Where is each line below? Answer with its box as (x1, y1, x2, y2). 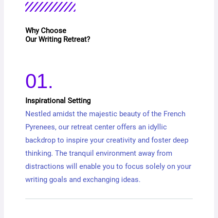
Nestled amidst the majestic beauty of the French (25, 109, 186, 118)
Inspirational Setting (25, 96, 91, 105)
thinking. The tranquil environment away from (25, 148, 173, 158)
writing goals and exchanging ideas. (25, 175, 141, 184)
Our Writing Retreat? (25, 35, 91, 44)
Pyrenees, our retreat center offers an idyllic (25, 122, 167, 131)
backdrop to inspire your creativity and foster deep (25, 135, 189, 145)
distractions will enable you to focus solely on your (25, 162, 192, 171)
